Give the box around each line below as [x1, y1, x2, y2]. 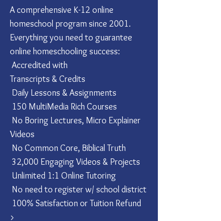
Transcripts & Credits [10, 74, 85, 84]
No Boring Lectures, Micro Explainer [10, 115, 141, 126]
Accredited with [12, 60, 68, 71]
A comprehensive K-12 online [10, 4, 113, 15]
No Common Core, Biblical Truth [10, 143, 126, 153]
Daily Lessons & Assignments [12, 87, 116, 98]
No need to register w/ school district [12, 184, 147, 195]
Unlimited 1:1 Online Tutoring [10, 170, 116, 181]
